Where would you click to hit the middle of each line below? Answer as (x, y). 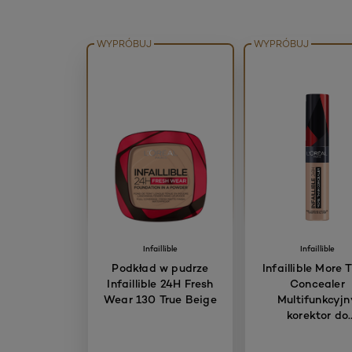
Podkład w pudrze (160, 268)
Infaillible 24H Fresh (160, 284)
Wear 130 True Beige (160, 299)
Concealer (317, 284)
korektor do (317, 315)
